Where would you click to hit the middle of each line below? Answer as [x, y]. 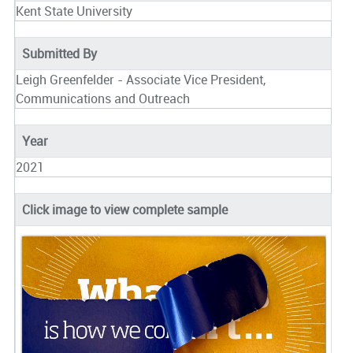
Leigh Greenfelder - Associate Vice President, [140, 80]
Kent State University [74, 11]
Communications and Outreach [102, 98]
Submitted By [59, 54]
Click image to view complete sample [124, 210]
